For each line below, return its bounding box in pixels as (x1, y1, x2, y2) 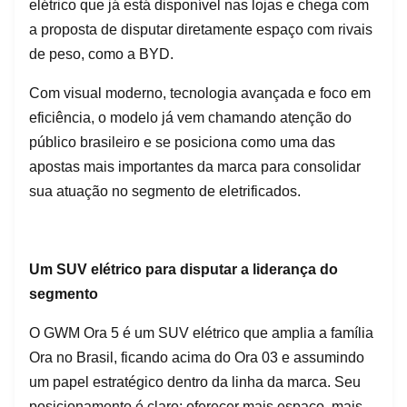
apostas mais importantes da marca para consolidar (29, 158, 361, 174)
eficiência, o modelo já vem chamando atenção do (29, 109, 352, 125)
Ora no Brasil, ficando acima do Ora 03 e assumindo (29, 349, 364, 365)
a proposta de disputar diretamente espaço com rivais (29, 21, 372, 37)
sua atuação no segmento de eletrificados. (29, 183, 301, 199)
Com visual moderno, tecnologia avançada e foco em (29, 84, 371, 101)
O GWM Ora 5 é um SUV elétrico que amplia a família (29, 324, 373, 341)
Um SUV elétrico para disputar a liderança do (29, 261, 338, 277)
